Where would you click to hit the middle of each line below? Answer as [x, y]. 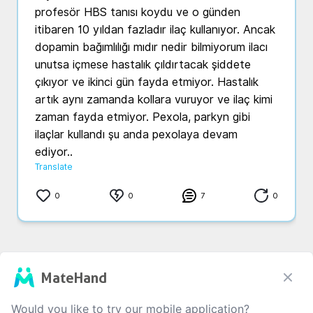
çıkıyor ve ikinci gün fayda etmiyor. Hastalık [147, 82]
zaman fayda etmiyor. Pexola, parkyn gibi [143, 117]
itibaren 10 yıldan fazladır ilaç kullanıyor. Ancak [155, 30]
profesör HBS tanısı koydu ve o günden [138, 12]
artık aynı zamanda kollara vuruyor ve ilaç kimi [154, 100]
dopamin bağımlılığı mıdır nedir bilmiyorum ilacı [151, 47]
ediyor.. [54, 152]
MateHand [74, 278]
